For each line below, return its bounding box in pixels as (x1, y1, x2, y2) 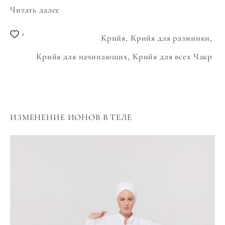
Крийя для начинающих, (36, 52, 133, 61)
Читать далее (10, 5, 60, 14)
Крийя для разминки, (130, 33, 215, 42)
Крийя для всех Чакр (132, 52, 215, 61)
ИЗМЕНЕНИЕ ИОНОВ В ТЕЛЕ (10, 113, 132, 122)
